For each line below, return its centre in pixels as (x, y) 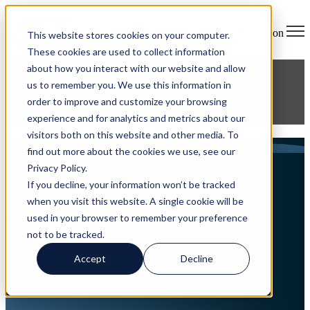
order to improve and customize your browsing (127, 101)
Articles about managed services (96, 145)
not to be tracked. (65, 234)
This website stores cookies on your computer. (128, 35)
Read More (30, 118)
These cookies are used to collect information (126, 51)
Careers (154, 291)
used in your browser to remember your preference (137, 217)
